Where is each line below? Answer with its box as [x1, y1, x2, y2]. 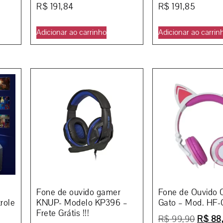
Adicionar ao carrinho [36, 26, 107, 38]
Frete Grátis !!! [36, 208, 89, 220]
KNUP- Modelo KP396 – [36, 197, 127, 209]
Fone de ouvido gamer [36, 187, 120, 199]
